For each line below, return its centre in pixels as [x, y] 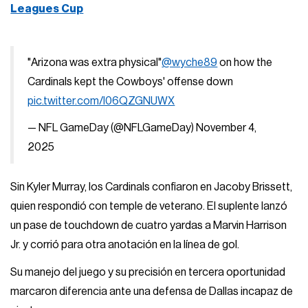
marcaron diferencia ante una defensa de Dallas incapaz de [152, 291]
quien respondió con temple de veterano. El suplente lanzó [149, 207]
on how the [245, 62]
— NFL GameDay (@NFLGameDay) [112, 128]
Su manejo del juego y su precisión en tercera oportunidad [148, 272]
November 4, [227, 128]
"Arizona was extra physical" [95, 62]
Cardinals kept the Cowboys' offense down [131, 81]
